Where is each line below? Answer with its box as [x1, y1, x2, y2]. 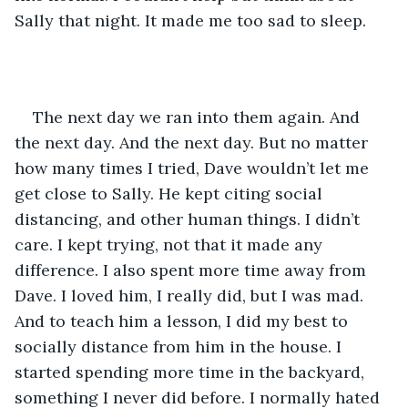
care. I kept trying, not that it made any [15, 233, 327, 255]
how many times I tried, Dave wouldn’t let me [15, 157, 373, 178]
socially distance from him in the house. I [15, 335, 346, 357]
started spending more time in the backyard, [15, 361, 369, 382]
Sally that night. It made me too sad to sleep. [15, 9, 366, 31]
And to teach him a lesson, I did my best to [15, 310, 352, 331]
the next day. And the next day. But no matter [15, 131, 372, 153]
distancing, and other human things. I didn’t [15, 208, 364, 229]
